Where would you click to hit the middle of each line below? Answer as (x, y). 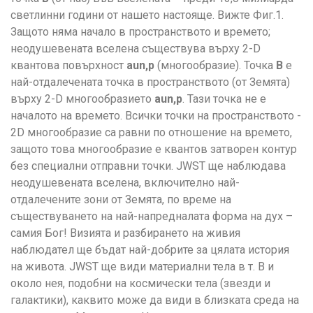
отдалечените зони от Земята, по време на (121, 200)
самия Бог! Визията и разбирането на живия (125, 233)
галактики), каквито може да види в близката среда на (155, 300)
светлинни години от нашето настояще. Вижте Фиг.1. (147, 15)
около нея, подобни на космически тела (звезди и (140, 284)
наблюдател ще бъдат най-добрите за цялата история (150, 250)
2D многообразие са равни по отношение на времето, (151, 133)
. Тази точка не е (224, 99)
